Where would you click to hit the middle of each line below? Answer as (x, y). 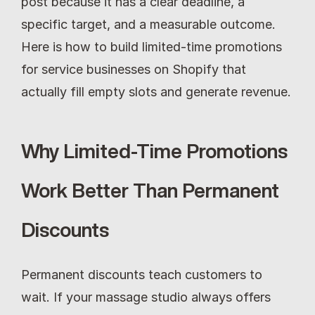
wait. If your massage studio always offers (146, 297)
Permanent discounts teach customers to (142, 275)
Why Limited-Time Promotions (154, 151)
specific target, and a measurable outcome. (148, 24)
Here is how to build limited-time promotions (152, 47)
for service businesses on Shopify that (134, 69)
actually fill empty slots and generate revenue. (156, 92)
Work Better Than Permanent (150, 190)
